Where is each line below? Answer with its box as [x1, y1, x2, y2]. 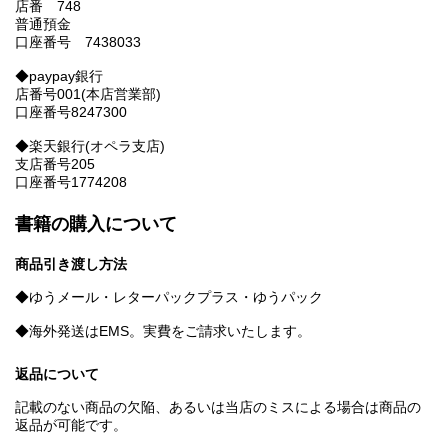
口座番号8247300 [15, 104, 127, 121]
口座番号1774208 [15, 174, 127, 191]
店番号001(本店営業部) [15, 86, 175, 103]
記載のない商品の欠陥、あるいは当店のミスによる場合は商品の [15, 399, 421, 416]
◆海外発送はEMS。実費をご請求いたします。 [15, 323, 311, 340]
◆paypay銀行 [15, 68, 103, 85]
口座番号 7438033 [15, 34, 141, 51]
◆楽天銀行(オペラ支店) [15, 138, 165, 155]
